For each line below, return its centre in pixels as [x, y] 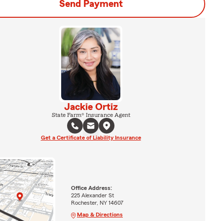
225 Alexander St [92, 195]
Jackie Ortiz [91, 107]
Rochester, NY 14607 [97, 203]
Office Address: [91, 188]
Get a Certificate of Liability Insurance [91, 137]
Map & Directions [100, 214]
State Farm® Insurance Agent [91, 115]
